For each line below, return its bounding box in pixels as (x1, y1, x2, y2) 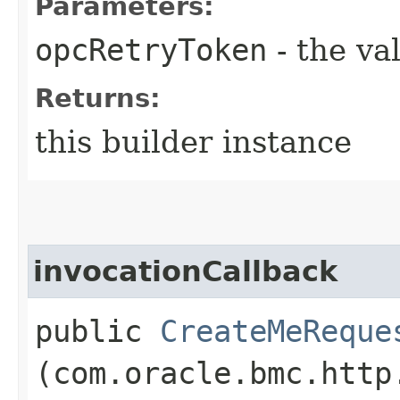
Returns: (35, 82, 161, 113)
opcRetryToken (35, 31, 267, 68)
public (35, 312, 160, 349)
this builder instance (35, 123, 352, 160)
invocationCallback (33, 254, 337, 287)
